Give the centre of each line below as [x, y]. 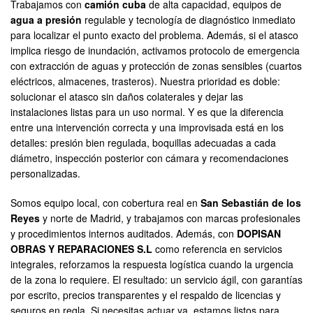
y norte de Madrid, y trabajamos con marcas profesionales [170, 218]
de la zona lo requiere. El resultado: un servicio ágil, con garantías [156, 280]
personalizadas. [45, 174]
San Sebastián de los [251, 203]
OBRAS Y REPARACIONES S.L [81, 249]
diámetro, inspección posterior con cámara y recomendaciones [150, 158]
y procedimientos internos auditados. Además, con [124, 234]
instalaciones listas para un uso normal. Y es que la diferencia [147, 112]
